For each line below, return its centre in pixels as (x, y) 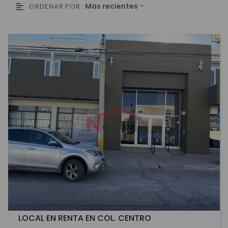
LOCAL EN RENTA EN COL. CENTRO (85, 218)
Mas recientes (112, 6)
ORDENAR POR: (56, 7)
